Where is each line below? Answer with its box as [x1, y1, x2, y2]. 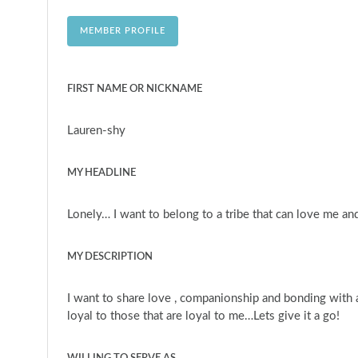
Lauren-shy [66, 125, 125, 137]
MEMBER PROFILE [79, 26, 165, 35]
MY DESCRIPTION [66, 252, 153, 263]
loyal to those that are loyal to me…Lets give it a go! [66, 310, 340, 323]
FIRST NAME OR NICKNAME [66, 84, 202, 95]
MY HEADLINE [66, 168, 136, 179]
